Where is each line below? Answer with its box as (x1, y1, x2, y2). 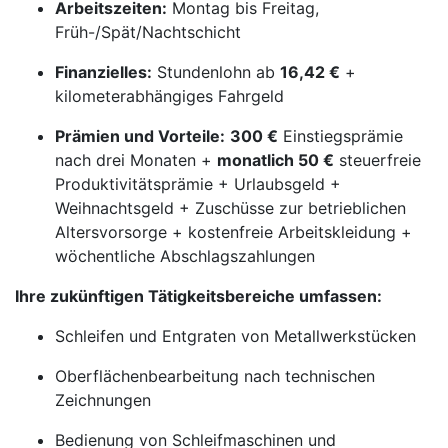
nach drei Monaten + (55, 150, 217, 170)
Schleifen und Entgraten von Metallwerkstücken (55, 326, 416, 346)
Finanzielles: (55, 62, 152, 82)
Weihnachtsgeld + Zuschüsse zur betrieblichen (55, 198, 406, 218)
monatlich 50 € (217, 150, 334, 170)
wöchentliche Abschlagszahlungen (55, 246, 315, 266)
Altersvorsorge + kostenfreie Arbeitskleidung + (55, 222, 412, 242)
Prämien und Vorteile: (55, 126, 225, 146)
